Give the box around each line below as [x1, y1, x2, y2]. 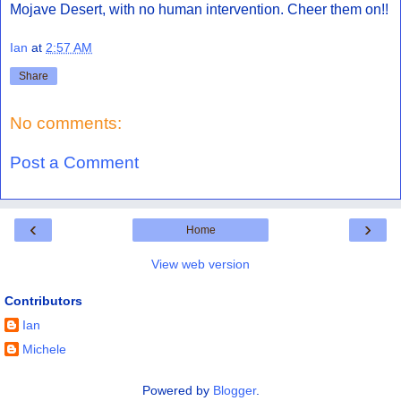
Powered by [141, 382, 213, 397]
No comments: [10, 114, 122, 133]
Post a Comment [10, 152, 139, 172]
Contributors [4, 294, 82, 309]
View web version [151, 257, 250, 272]
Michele [22, 341, 66, 356]
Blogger [212, 382, 256, 397]
